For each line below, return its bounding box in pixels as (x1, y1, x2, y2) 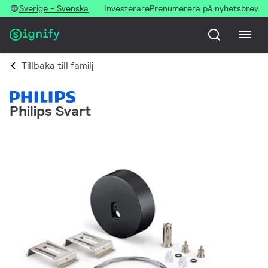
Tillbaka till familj (22, 59, 93, 72)
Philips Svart (10, 102, 91, 121)
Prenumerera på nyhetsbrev (150, 3, 258, 14)
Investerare (104, 3, 150, 14)
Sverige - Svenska (19, 3, 89, 14)
